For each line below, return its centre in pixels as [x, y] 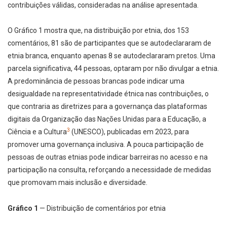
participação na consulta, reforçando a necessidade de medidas [109, 170]
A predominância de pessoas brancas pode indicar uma [96, 81]
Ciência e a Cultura [37, 132]
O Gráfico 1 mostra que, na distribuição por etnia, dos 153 [98, 31]
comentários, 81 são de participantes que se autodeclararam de [109, 43]
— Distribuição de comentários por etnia [102, 209]
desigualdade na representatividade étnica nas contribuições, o [108, 94]
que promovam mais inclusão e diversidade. [78, 183]
